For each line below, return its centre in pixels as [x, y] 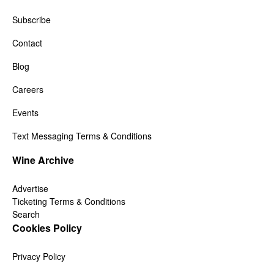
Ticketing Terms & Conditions [69, 202]
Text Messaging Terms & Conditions [82, 136]
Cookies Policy [47, 228]
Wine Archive [43, 160]
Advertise [30, 189]
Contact [27, 43]
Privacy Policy [39, 257]
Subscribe [31, 20]
